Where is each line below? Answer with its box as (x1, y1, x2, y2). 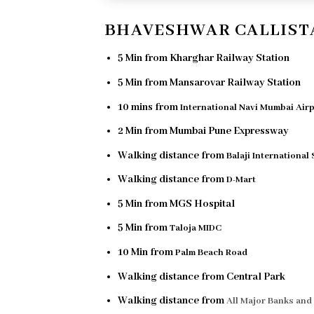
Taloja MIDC (169, 222, 221, 235)
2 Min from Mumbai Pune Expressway (117, 125, 289, 138)
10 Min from (117, 246, 175, 259)
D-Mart (226, 174, 256, 186)
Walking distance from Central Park (117, 270, 285, 283)
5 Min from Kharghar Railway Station (117, 52, 289, 65)
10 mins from (117, 100, 180, 114)
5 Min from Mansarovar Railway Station (117, 76, 301, 89)
